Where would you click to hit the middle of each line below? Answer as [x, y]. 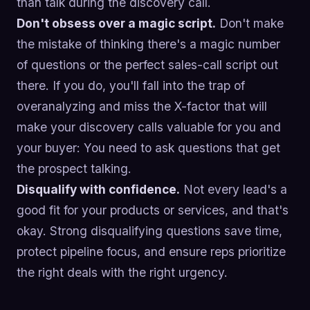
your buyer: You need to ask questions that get [148, 147]
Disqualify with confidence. [98, 189]
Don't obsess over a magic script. [116, 23]
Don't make [250, 23]
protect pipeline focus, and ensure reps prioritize [151, 251]
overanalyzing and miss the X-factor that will [142, 106]
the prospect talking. [74, 168]
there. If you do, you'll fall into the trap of [131, 85]
